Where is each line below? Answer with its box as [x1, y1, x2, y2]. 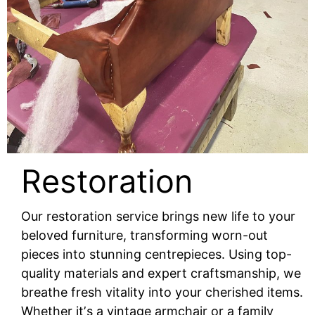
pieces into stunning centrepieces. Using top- [21, 247, 292, 262]
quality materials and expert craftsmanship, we [21, 266, 301, 281]
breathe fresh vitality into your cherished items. [21, 285, 303, 300]
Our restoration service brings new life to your [21, 209, 295, 224]
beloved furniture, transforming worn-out [21, 228, 268, 243]
